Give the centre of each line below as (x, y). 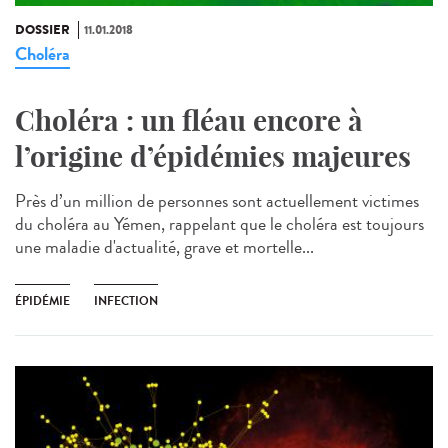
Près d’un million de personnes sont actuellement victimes (217, 201)
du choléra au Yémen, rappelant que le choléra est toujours (219, 224)
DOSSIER (42, 30)
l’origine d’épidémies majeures (213, 157)
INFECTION (126, 301)
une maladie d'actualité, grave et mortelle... (164, 247)
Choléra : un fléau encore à (189, 121)
